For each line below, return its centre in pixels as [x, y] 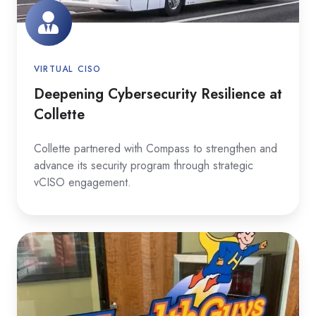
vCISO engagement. [83, 182]
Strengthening [47, 242]
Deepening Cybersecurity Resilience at [158, 93]
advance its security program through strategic [144, 165]
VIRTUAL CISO [68, 69]
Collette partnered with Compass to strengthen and [156, 148]
